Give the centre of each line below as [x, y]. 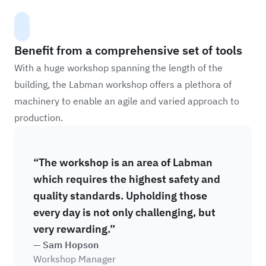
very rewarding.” [74, 229]
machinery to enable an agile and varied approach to [127, 101]
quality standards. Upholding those [120, 196]
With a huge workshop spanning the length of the [118, 68]
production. [39, 118]
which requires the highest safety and [127, 179]
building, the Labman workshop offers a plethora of [123, 84]
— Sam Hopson [66, 245]
